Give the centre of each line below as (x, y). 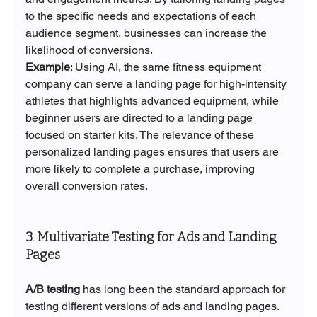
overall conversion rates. (86, 186)
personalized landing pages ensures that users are (153, 152)
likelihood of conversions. (89, 50)
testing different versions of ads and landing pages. (153, 306)
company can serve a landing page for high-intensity (157, 84)
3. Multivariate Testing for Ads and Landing (152, 237)
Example (47, 67)
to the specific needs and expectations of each (142, 16)
